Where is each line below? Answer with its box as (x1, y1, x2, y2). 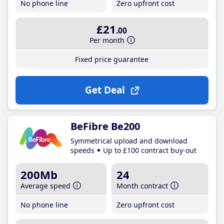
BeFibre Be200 (70, 119, 140, 133)
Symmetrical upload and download (70, 135, 187, 145)
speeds (70, 145, 94, 155)
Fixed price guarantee (75, 54, 149, 64)
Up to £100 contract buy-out (103, 145, 196, 155)
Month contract (116, 181, 168, 190)
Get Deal (84, 83, 125, 96)
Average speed (20, 181, 70, 190)
